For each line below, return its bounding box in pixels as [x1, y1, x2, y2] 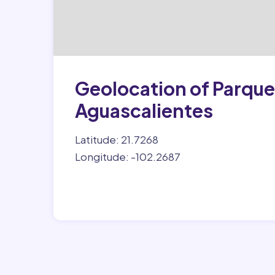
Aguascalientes [75, 99, 213, 122]
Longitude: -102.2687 [75, 150, 180, 163]
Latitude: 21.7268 [75, 133, 158, 146]
